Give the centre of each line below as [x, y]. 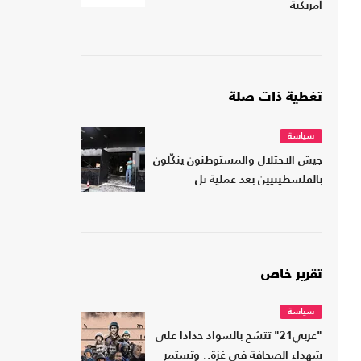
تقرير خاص [292, 275]
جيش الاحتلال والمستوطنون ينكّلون [238, 161]
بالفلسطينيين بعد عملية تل [259, 180]
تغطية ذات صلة [276, 98]
